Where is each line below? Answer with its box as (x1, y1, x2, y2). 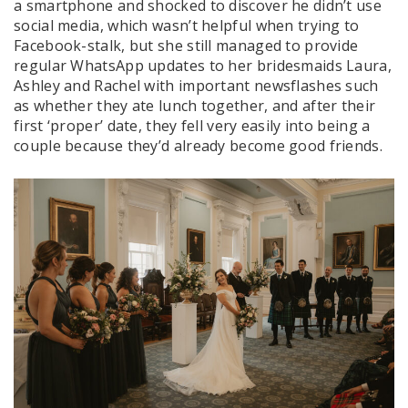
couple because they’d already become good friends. (14, 135, 387, 156)
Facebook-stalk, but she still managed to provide (14, 35, 359, 56)
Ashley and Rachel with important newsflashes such (14, 75, 379, 96)
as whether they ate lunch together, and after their (14, 95, 376, 116)
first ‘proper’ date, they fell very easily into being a (14, 115, 371, 136)
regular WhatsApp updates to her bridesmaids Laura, (14, 55, 392, 76)
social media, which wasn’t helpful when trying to (14, 15, 360, 36)
